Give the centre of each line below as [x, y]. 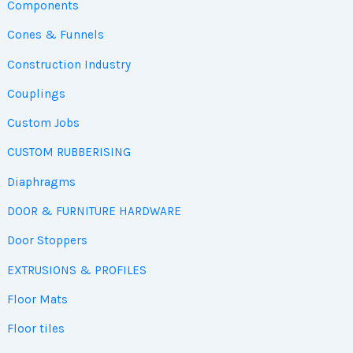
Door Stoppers [47, 241]
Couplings [36, 93]
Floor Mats [37, 299]
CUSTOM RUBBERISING [69, 152]
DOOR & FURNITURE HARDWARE [94, 211]
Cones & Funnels [55, 35]
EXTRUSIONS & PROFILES [76, 270]
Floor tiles [35, 329]
